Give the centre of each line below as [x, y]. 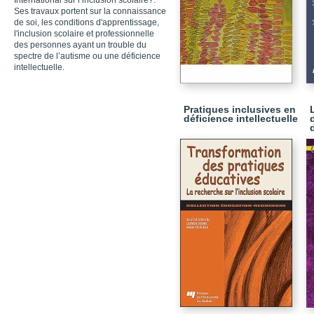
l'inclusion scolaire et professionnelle [84, 34]
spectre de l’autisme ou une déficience [87, 56]
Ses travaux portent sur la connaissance [90, 11]
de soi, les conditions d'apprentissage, [87, 22]
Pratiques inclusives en [240, 109]
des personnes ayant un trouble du [80, 45]
